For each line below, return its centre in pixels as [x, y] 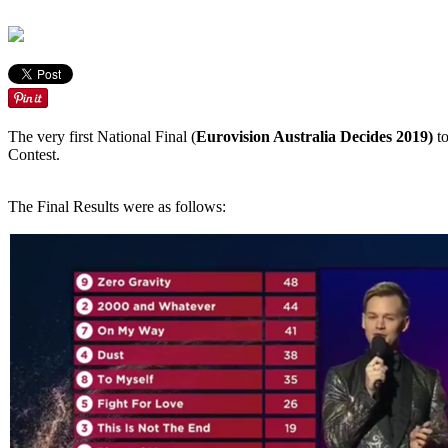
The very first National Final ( [102, 136]
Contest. [36, 154]
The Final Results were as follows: [117, 206]
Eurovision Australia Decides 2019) [314, 136]
